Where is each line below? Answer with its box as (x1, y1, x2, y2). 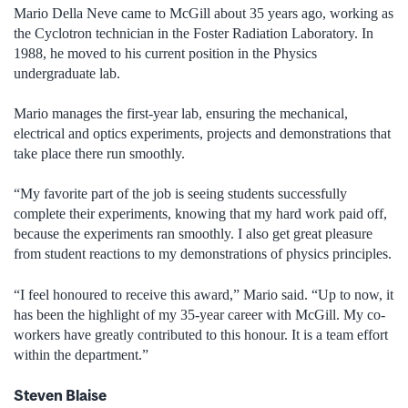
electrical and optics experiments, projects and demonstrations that (14, 125, 391, 141)
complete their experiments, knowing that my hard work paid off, (14, 206, 387, 222)
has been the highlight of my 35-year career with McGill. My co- (14, 306, 385, 322)
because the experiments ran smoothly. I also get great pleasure (14, 226, 372, 242)
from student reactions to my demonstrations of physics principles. (14, 246, 392, 262)
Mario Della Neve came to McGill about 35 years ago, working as (14, 5, 393, 21)
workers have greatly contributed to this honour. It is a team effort (14, 326, 388, 342)
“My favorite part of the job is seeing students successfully (14, 186, 347, 202)
